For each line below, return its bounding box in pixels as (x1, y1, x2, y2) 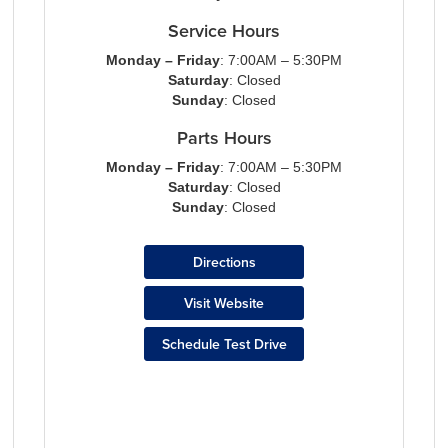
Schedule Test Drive (161, 334, 287, 354)
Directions (192, 252, 256, 272)
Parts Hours (176, 125, 272, 150)
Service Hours (168, 18, 280, 43)
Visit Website (184, 293, 264, 313)
